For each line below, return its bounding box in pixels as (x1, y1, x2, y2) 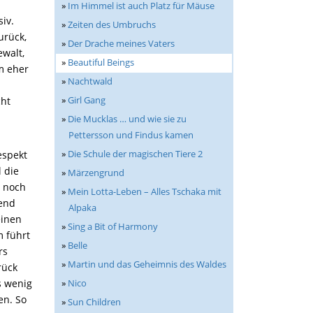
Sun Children (68, 296, 121, 308)
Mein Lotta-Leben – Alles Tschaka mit (68, 185, 221, 198)
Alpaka (68, 201, 96, 214)
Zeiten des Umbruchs (68, 18, 156, 31)
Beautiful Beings (68, 56, 134, 68)
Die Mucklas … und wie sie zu (68, 112, 187, 125)
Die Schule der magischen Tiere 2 (68, 147, 203, 160)
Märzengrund (68, 166, 124, 179)
